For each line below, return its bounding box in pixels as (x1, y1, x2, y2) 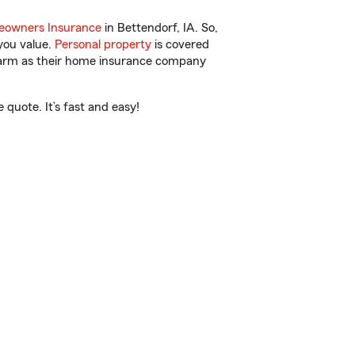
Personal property (55, 38, 151, 51)
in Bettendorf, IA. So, (101, 21, 218, 34)
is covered (151, 38, 209, 51)
